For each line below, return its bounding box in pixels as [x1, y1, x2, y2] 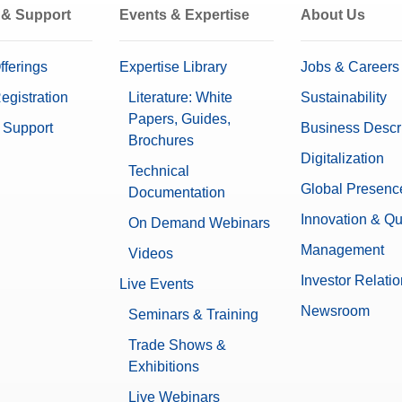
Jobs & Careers [300, 59, 399, 75]
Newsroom [300, 303, 370, 319]
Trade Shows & [128, 337, 227, 354]
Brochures [128, 133, 195, 149]
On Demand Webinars [128, 215, 271, 232]
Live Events [119, 276, 195, 293]
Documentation [128, 185, 226, 201]
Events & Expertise [119, 7, 250, 23]
